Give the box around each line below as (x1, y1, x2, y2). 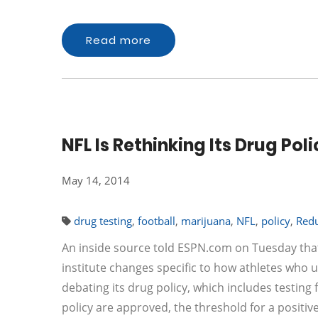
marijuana (181, 214, 231, 228)
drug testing (74, 214, 132, 228)
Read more (86, 33, 151, 48)
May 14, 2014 (62, 173, 130, 187)
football (138, 214, 175, 228)
